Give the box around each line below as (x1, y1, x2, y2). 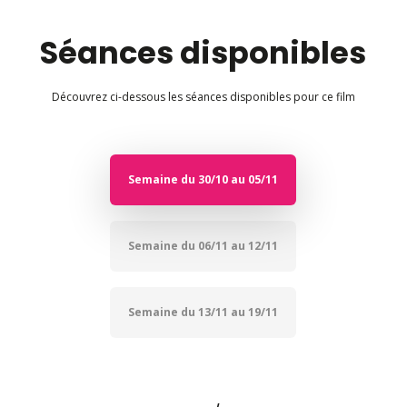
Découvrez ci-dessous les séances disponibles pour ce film (51, 89, 355, 105)
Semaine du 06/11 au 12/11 (128, 238, 279, 254)
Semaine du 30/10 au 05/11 (128, 172, 279, 188)
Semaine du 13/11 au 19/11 (128, 304, 279, 321)
